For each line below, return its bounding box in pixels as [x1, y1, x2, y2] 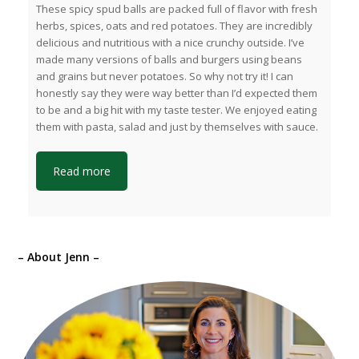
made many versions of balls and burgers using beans [36, 52, 303, 67]
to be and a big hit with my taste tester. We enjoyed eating [36, 103, 317, 118]
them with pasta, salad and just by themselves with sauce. [36, 119, 319, 135]
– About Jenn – [18, 249, 100, 265]
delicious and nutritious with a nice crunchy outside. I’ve [36, 35, 305, 50]
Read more [53, 163, 111, 179]
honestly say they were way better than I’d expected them [36, 86, 318, 101]
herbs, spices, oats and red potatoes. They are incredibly [36, 18, 313, 34]
